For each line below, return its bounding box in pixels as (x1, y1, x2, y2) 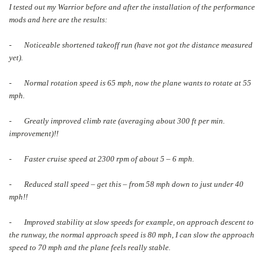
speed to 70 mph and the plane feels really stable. (9, 242, 171, 252)
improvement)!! (9, 128, 58, 138)
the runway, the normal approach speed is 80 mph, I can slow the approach (9, 230, 254, 239)
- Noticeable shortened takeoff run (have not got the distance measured (9, 40, 253, 49)
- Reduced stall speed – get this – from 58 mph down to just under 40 (9, 179, 243, 189)
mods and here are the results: (9, 14, 107, 24)
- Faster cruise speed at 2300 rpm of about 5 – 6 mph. (9, 154, 194, 163)
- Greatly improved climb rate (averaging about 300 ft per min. (9, 116, 225, 125)
